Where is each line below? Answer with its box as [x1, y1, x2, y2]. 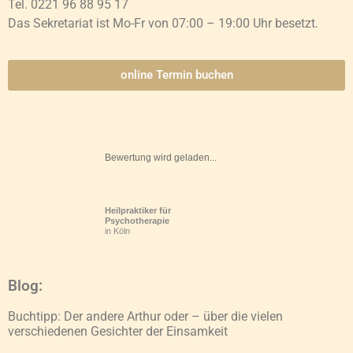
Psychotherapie [105, 216, 169, 225]
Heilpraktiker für [105, 206, 171, 215]
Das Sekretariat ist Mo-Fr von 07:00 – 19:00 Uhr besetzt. [8, 15, 321, 31]
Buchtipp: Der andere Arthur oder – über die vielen [8, 309, 283, 324]
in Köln [105, 226, 130, 236]
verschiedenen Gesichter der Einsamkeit [8, 324, 228, 339]
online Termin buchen [120, 68, 233, 82]
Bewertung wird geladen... [105, 152, 217, 163]
